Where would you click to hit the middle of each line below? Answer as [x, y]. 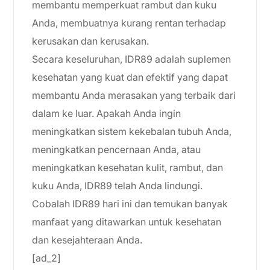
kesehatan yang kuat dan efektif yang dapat [130, 77]
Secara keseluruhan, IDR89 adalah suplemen [131, 59]
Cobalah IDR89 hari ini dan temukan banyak [130, 204]
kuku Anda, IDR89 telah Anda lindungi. [117, 186]
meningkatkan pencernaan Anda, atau [116, 149]
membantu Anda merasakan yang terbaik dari [134, 95]
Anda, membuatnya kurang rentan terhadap [129, 23]
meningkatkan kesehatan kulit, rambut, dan [127, 168]
